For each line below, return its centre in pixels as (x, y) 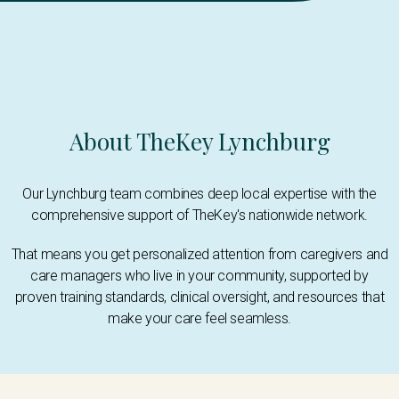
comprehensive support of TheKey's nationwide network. (199, 216)
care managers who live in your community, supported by (199, 276)
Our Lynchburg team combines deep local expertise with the (199, 194)
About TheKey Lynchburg (199, 142)
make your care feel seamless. (199, 319)
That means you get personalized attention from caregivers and (199, 255)
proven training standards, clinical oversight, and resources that (199, 297)
